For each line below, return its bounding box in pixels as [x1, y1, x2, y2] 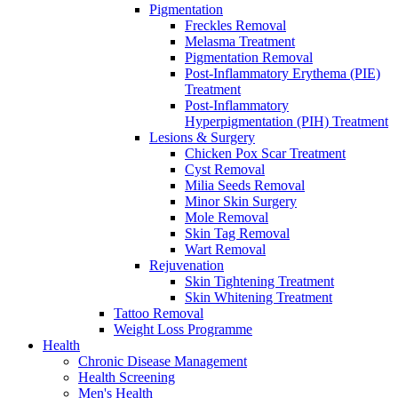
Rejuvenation [149, 258, 224, 273]
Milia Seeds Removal [185, 178, 305, 193]
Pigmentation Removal [185, 50, 313, 65]
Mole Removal [185, 210, 268, 225]
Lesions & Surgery [149, 130, 255, 145]
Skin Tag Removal [185, 226, 290, 241]
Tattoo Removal [114, 306, 203, 321]
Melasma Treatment [185, 34, 295, 49]
